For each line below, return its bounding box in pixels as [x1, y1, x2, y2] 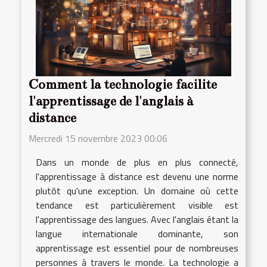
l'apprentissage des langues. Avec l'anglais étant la [36, 212, 238, 227]
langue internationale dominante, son [36, 226, 238, 241]
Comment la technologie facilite [29, 77, 217, 93]
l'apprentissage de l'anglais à [29, 94, 193, 110]
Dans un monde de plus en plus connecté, [36, 155, 238, 170]
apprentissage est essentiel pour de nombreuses [36, 241, 238, 256]
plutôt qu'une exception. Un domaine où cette [36, 184, 238, 198]
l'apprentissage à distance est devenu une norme [36, 169, 238, 184]
